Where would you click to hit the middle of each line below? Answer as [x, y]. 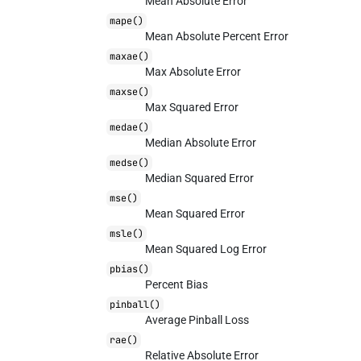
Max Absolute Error [193, 72]
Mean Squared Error [195, 214]
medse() [130, 163]
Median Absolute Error [201, 143]
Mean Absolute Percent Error [217, 36]
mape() [127, 21]
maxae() [130, 56]
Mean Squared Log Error [206, 249]
